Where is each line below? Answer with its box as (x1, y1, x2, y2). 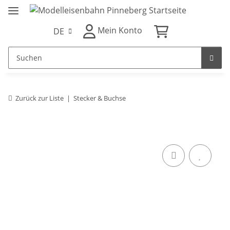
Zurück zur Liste (15, 93, 64, 103)
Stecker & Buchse (73, 93, 126, 103)
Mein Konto (98, 25, 143, 36)
